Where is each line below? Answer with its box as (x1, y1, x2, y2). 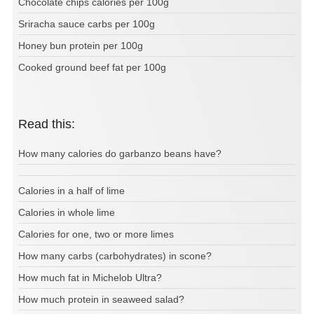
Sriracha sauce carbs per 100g (18, 18, 155, 29)
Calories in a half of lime (18, 184, 125, 196)
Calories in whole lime (18, 206, 115, 218)
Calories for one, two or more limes (18, 228, 174, 240)
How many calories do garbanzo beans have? (18, 147, 221, 159)
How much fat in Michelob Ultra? (18, 271, 162, 283)
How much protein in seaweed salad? (18, 293, 184, 305)
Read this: (27, 116, 75, 131)
